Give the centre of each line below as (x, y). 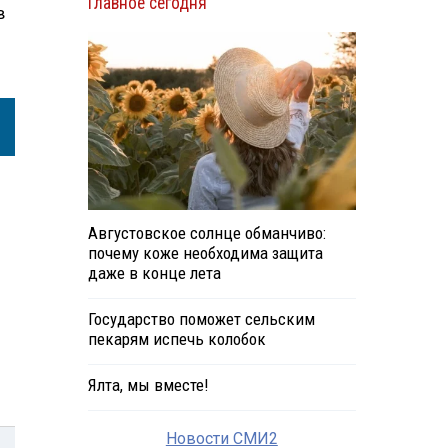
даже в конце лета (154, 273)
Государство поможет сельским (201, 319)
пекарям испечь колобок (176, 339)
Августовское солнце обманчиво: (206, 233)
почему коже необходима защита (205, 253)
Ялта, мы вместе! (147, 385)
